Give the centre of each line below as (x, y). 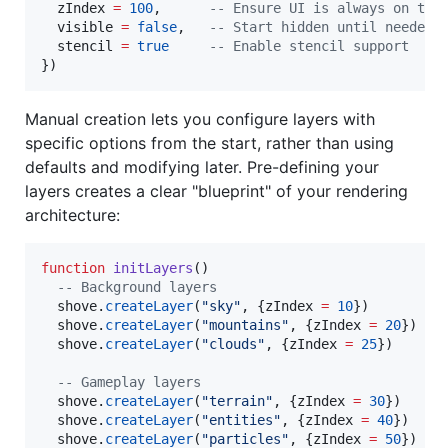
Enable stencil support (317, 46)
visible (85, 27)
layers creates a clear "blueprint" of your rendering (216, 191)
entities (241, 420)
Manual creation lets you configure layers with (200, 119)
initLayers (153, 268)
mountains (245, 325)
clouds (233, 344)
